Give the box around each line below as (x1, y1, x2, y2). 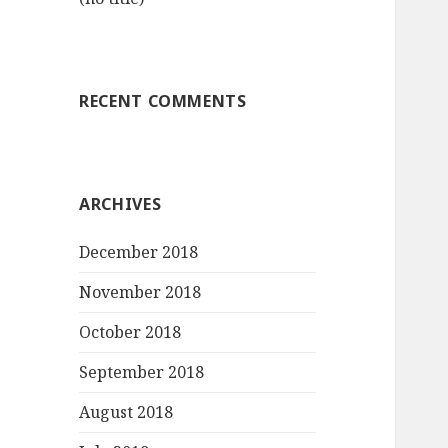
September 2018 (79, 361, 205, 384)
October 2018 (79, 321, 182, 344)
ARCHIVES (79, 193, 162, 216)
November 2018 (79, 281, 202, 304)
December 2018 (79, 241, 199, 264)
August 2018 (79, 401, 174, 424)
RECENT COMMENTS (79, 90, 247, 113)
